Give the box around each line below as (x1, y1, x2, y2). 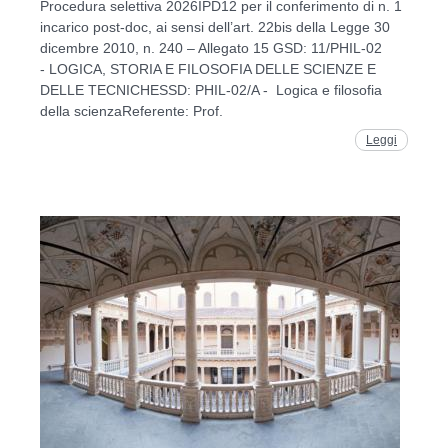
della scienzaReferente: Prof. (40, 102, 223, 119)
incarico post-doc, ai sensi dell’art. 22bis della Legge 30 (40, 18, 390, 35)
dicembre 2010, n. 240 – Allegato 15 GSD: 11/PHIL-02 (40, 39, 382, 56)
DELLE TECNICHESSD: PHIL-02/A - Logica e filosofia (40, 81, 382, 98)
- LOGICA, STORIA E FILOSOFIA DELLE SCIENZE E (40, 60, 376, 77)
